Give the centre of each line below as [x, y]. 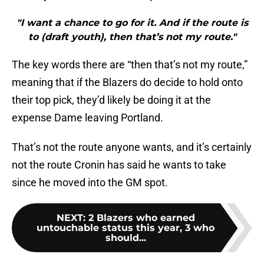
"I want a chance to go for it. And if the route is [132, 23]
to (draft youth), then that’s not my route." [132, 37]
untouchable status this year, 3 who [126, 228]
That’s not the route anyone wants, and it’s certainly [132, 147]
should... [126, 238]
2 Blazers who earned [141, 218]
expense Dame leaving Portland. [88, 118]
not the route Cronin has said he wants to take [119, 165]
